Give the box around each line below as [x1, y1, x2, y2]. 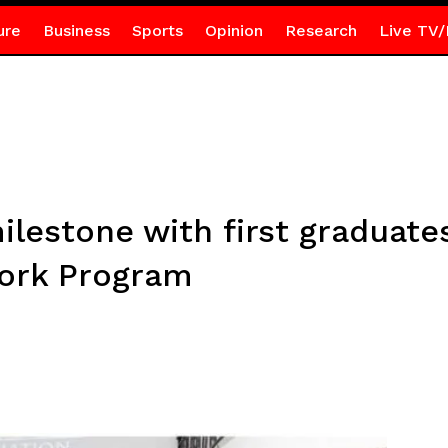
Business [42, 21, 110, 40]
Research [284, 21, 357, 40]
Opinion [204, 21, 263, 40]
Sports [131, 21, 183, 40]
